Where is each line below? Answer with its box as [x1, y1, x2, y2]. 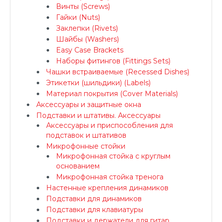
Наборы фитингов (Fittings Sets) [56, 56, 170, 65]
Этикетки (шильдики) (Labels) [46, 78, 151, 87]
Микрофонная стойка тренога [56, 172, 164, 181]
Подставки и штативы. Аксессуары [36, 111, 161, 120]
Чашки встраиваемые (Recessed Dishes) [46, 67, 189, 76]
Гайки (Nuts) [56, 13, 100, 22]
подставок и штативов [46, 131, 126, 140]
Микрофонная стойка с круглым [56, 152, 170, 161]
